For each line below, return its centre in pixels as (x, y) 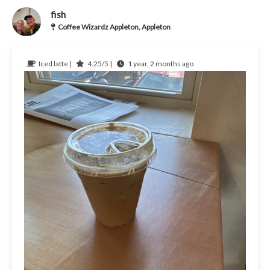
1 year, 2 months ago (160, 64)
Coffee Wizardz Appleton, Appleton (114, 27)
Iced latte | (55, 64)
